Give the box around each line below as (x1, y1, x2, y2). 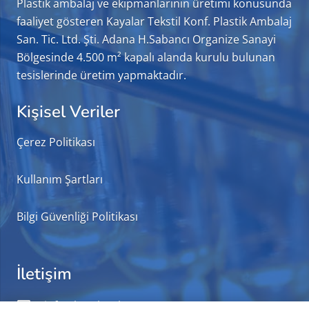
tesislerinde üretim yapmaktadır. (17, 68, 186, 83)
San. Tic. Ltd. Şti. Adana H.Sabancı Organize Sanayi (17, 32, 276, 48)
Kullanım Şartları (17, 172, 103, 188)
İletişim (17, 263, 72, 286)
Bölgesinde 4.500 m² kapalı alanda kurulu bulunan (17, 50, 275, 66)
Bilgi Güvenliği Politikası (17, 209, 138, 225)
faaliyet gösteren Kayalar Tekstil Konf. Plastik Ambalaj (17, 14, 292, 30)
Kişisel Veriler (17, 101, 120, 123)
